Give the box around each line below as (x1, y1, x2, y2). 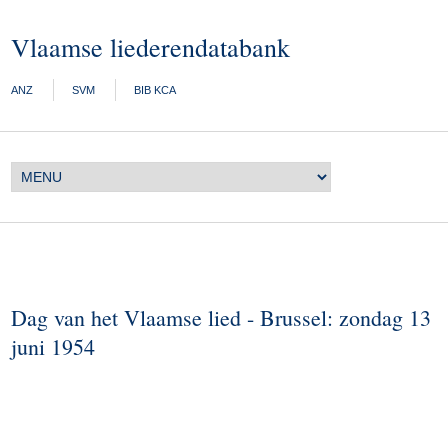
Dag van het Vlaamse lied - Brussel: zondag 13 (11, 303, 432, 332)
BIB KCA (134, 84, 177, 96)
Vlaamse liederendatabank (11, 30, 291, 64)
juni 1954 (11, 332, 96, 361)
